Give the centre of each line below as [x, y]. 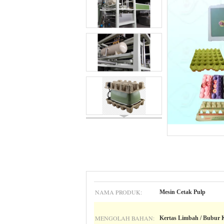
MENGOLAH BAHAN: [125, 218]
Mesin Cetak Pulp [182, 192]
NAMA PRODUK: [118, 192]
